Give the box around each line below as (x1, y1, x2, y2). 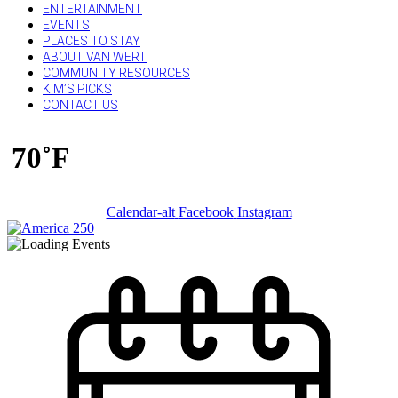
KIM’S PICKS (43, 82, 112, 96)
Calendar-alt (106, 204, 175, 219)
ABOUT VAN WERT (43, 50, 147, 64)
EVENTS (43, 18, 90, 32)
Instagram (236, 204, 292, 219)
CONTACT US (43, 98, 118, 112)
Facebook (178, 204, 234, 219)
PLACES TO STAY (43, 34, 140, 48)
